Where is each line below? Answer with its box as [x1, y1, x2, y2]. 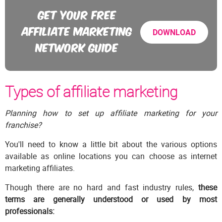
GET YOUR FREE [38, 5, 116, 22]
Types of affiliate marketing [5, 81, 177, 102]
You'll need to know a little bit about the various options [5, 139, 217, 150]
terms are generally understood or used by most [5, 194, 217, 205]
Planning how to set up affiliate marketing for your [5, 108, 217, 119]
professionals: [5, 206, 55, 217]
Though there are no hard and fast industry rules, [5, 182, 198, 193]
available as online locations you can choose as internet [5, 151, 217, 162]
